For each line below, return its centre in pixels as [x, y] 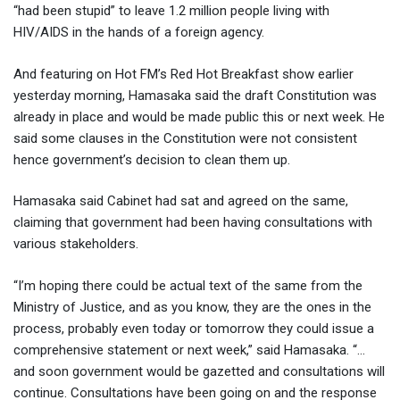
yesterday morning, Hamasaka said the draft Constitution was [195, 95]
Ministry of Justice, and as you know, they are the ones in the [192, 307]
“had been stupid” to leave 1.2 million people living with [171, 11]
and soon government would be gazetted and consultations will [199, 371]
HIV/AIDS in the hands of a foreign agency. [139, 33]
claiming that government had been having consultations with [193, 223]
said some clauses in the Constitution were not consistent [185, 138]
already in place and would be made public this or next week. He [199, 117]
